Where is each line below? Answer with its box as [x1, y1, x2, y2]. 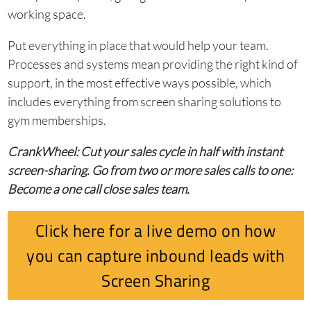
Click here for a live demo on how [35, 218, 276, 244]
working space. [7, 6, 86, 22]
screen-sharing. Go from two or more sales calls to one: [7, 162, 293, 178]
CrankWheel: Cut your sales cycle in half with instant [7, 144, 283, 160]
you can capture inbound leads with [26, 243, 285, 269]
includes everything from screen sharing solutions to [7, 94, 281, 110]
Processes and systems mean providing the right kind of [7, 56, 298, 72]
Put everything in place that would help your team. [7, 37, 269, 53]
